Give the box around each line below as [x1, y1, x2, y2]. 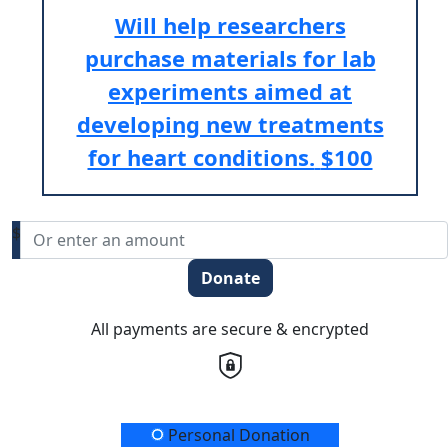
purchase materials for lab [84, 43, 376, 74]
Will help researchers [114, 10, 346, 41]
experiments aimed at [108, 76, 352, 107]
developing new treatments [76, 109, 384, 140]
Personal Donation [163, 423, 310, 446]
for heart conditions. [87, 142, 315, 173]
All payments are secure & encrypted [91, 318, 369, 341]
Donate [200, 267, 260, 290]
